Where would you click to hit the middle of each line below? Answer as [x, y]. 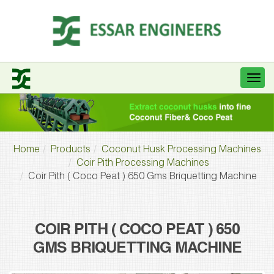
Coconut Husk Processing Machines [181, 150]
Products [70, 150]
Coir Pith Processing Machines [143, 164]
